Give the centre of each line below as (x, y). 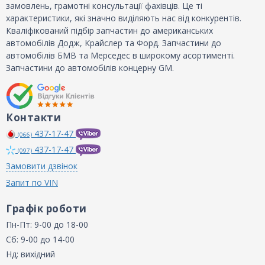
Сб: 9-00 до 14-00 (40, 239)
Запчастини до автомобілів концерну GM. (90, 68)
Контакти (33, 117)
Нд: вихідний (30, 254)
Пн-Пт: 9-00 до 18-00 (47, 224)
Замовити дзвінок (42, 166)
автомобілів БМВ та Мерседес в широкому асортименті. (120, 55)
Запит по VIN (32, 182)
